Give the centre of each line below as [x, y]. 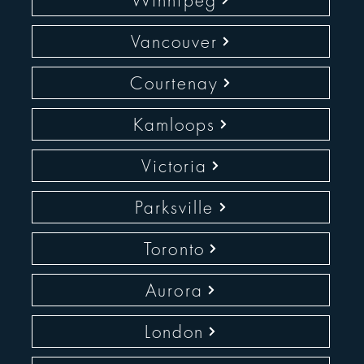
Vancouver [174, 41]
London [174, 331]
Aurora [174, 290]
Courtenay [174, 83]
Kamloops [174, 124]
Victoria [174, 166]
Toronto [174, 249]
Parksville [174, 207]
